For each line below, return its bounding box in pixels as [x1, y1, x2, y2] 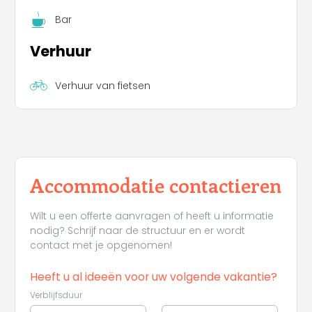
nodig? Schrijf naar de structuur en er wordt [30, 224, 245, 238]
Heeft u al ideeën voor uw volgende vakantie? [30, 269, 277, 286]
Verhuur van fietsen [54, 78, 150, 93]
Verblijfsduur [30, 290, 82, 302]
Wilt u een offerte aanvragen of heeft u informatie [30, 209, 274, 224]
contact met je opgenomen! [30, 238, 172, 253]
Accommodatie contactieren [30, 172, 281, 198]
